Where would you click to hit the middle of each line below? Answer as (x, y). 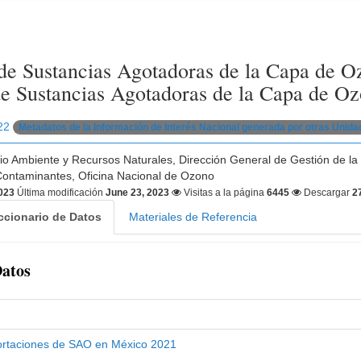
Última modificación (62, 193)
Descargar (327, 193)
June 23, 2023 (138, 193)
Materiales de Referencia (193, 217)
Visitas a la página (224, 193)
